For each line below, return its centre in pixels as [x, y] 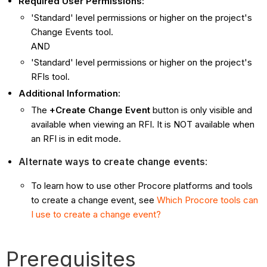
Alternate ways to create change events [112, 162]
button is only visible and [201, 110]
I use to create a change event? [96, 214]
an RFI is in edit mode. [76, 138]
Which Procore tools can [208, 200]
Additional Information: [70, 94]
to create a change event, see [94, 200]
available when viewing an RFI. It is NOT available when [143, 124]
